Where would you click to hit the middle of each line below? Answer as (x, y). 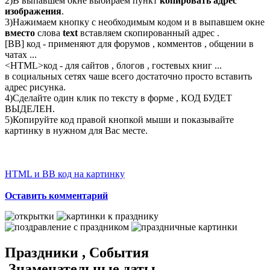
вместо (20, 33)
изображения (33, 11)
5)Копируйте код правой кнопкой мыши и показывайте (119, 120)
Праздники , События (77, 253)
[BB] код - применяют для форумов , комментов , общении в (129, 44)
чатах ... (21, 55)
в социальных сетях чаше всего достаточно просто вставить (128, 77)
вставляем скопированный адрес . (149, 33)
